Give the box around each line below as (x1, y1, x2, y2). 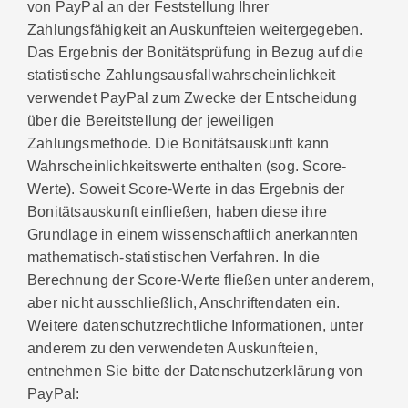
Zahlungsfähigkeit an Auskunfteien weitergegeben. (27, 21, 363, 38)
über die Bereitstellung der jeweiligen (27, 112, 275, 129)
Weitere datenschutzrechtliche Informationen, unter (27, 317, 364, 334)
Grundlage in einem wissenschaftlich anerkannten (27, 226, 359, 243)
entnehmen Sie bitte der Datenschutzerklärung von (27, 362, 363, 380)
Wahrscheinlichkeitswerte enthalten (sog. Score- (27, 158, 347, 175)
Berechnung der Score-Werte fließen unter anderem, (27, 271, 374, 289)
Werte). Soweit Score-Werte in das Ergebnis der (27, 180, 345, 198)
